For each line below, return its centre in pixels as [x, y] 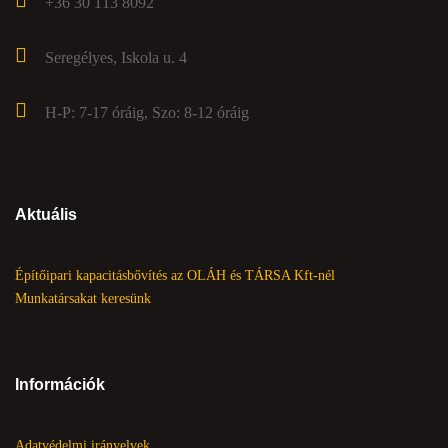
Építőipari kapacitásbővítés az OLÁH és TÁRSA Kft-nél [175, 275]
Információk [60, 384]
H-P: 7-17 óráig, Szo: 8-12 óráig [147, 112]
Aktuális [46, 214]
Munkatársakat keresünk [83, 298]
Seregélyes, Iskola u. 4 [116, 57]
